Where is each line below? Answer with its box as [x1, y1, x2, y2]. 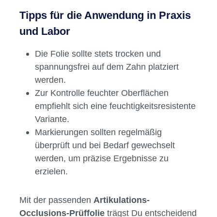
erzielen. [35, 166, 68, 177]
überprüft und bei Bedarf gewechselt [35, 140, 175, 151]
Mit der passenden [19, 195, 93, 205]
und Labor [19, 25, 70, 38]
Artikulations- [93, 195, 150, 205]
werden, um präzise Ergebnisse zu [35, 153, 169, 164]
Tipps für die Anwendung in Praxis [19, 9, 191, 22]
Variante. [35, 114, 69, 124]
